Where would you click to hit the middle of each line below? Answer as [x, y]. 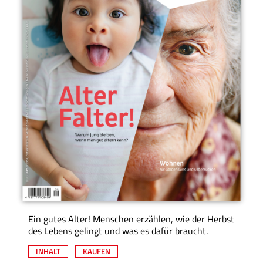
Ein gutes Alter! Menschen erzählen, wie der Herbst [131, 219]
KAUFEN [97, 252]
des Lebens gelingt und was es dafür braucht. [118, 231]
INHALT [48, 252]
